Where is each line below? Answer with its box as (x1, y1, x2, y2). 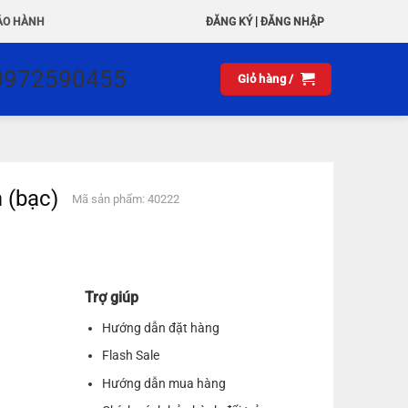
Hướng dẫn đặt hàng (101, 321, 219, 335)
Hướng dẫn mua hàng (101, 375, 226, 391)
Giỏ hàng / (237, 72, 294, 86)
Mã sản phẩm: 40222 (72, 191, 179, 206)
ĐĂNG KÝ (206, 15, 252, 28)
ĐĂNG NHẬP (260, 15, 324, 28)
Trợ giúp (85, 289, 139, 306)
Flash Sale (101, 348, 159, 363)
